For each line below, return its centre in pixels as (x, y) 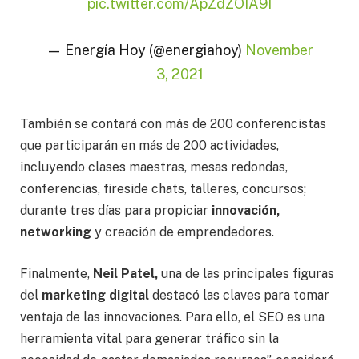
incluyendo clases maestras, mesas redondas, (154, 167)
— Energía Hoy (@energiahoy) (145, 50)
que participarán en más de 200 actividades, (149, 146)
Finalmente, (56, 273)
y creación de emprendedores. (183, 232)
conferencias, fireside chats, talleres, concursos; (163, 189)
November (279, 50)
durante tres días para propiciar (114, 211)
